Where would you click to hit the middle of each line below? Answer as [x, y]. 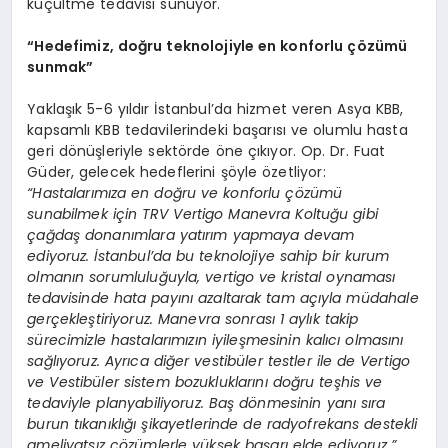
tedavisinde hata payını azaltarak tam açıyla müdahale [223, 298]
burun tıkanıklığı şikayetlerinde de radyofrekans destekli [222, 424]
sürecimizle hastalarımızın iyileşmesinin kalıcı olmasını [215, 340]
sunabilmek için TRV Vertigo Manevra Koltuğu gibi [202, 214]
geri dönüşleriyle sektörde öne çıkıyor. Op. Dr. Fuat [206, 151]
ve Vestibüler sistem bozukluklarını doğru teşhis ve [205, 382]
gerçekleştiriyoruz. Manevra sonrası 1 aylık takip [193, 319]
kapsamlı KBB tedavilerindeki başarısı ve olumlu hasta [217, 130]
